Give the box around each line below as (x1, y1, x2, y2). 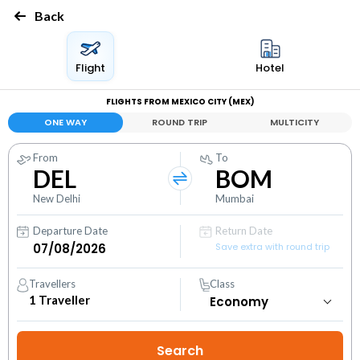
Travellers (29, 277, 76, 290)
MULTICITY (270, 116, 320, 129)
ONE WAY (43, 116, 87, 129)
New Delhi (33, 192, 80, 205)
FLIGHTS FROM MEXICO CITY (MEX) (105, 96, 255, 108)
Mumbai (215, 192, 255, 205)
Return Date (215, 224, 273, 237)
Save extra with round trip (215, 240, 330, 253)
